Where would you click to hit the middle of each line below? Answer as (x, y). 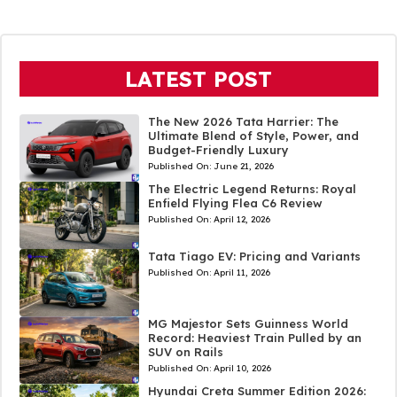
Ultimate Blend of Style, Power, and (253, 136)
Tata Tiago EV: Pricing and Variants (254, 257)
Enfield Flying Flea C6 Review (235, 203)
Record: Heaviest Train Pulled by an (254, 338)
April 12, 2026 (241, 220)
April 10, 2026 (242, 369)
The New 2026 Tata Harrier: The (243, 122)
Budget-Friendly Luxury (218, 150)
